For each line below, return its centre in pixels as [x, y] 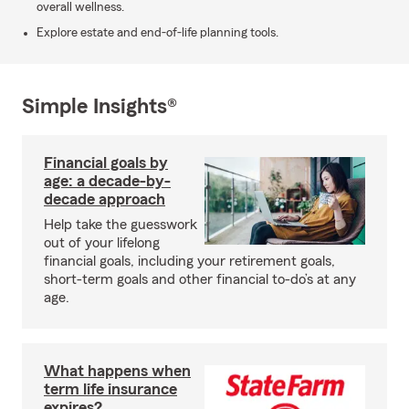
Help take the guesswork [121, 225]
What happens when [117, 371]
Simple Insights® [100, 107]
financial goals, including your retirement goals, [189, 261]
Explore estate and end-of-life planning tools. [157, 33]
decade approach [105, 199]
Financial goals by [106, 163]
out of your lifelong [102, 243]
